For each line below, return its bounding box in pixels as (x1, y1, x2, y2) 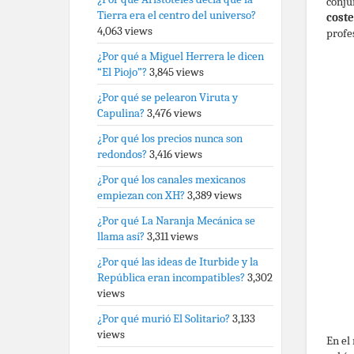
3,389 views (187, 188, 242, 202)
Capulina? (97, 106, 145, 120)
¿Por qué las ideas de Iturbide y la (97, 254, 258, 269)
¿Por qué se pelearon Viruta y (97, 90, 238, 104)
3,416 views (149, 147, 202, 161)
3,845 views (149, 65, 204, 79)
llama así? (97, 229, 145, 243)
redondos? (97, 147, 147, 161)
